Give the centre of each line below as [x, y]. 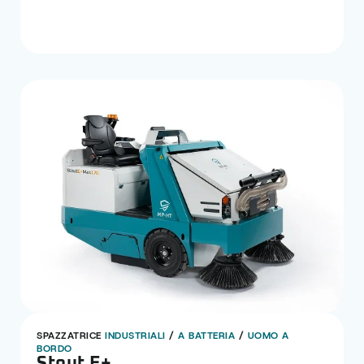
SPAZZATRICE [71, 336]
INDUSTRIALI [135, 336]
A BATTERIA [206, 336]
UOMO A [268, 336]
